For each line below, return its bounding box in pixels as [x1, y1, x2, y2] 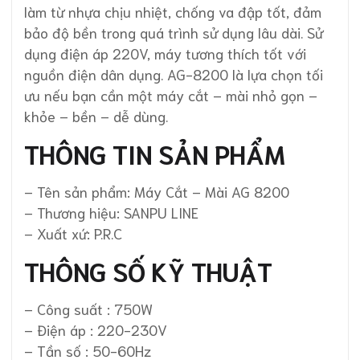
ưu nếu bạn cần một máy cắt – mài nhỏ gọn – [24, 84, 317, 104]
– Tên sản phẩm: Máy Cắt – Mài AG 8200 [24, 181, 289, 201]
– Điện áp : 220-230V [24, 319, 167, 339]
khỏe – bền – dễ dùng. [24, 105, 168, 125]
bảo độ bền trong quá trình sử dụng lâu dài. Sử [24, 22, 323, 42]
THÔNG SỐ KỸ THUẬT [24, 253, 272, 287]
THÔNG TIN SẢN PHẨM [24, 136, 285, 170]
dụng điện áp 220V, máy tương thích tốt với [24, 43, 306, 63]
